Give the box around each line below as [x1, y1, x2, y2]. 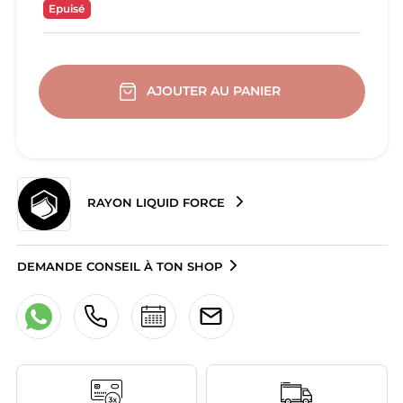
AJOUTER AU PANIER [147, 83, 284, 98]
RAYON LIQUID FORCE [83, 195, 228, 210]
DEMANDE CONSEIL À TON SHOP [16, 259, 222, 273]
